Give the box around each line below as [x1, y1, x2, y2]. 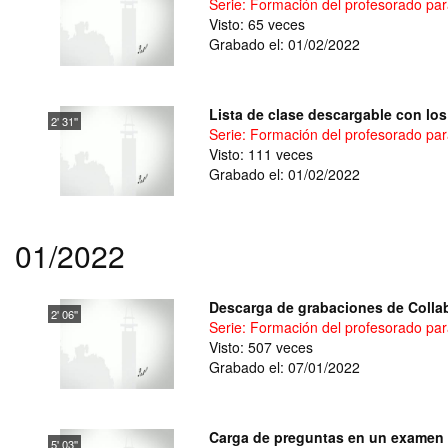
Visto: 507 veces [209, 337, 313, 357]
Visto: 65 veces [209, 14, 305, 34]
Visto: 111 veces [209, 144, 313, 164]
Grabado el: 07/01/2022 [209, 357, 360, 377]
